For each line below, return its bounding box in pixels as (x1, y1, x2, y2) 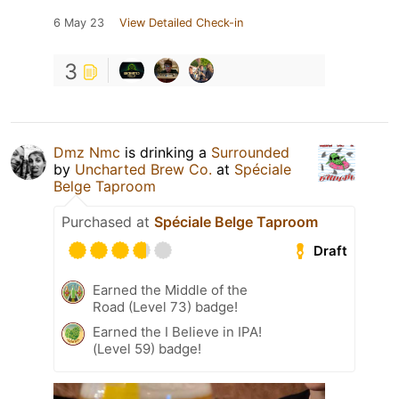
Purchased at (61, 213, 154, 232)
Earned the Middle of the (93, 281, 248, 299)
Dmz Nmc (53, 143, 120, 162)
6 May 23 (53, 16, 104, 30)
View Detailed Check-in (119, 16, 243, 30)
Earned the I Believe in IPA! (93, 323, 262, 341)
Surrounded (211, 143, 289, 162)
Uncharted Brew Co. (75, 160, 212, 179)
